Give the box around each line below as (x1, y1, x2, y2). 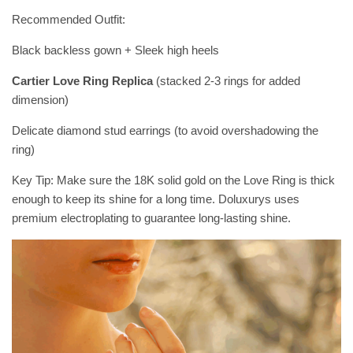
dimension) (12, 93, 69, 107)
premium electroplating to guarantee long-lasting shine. (12, 211, 291, 225)
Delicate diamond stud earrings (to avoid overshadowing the (12, 124, 318, 138)
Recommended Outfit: (12, 13, 125, 27)
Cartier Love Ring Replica (12, 74, 153, 88)
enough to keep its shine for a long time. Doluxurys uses (12, 192, 299, 206)
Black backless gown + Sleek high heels (12, 43, 219, 58)
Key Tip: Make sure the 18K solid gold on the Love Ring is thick (12, 173, 335, 188)
